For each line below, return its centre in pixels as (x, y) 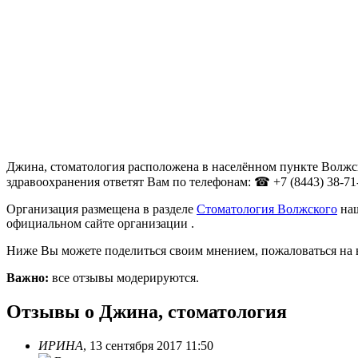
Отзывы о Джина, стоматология (147, 312)
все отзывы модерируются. (124, 278)
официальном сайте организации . (100, 224)
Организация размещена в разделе (101, 209)
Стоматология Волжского (267, 209)
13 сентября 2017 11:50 (151, 346)
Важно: (28, 278)
